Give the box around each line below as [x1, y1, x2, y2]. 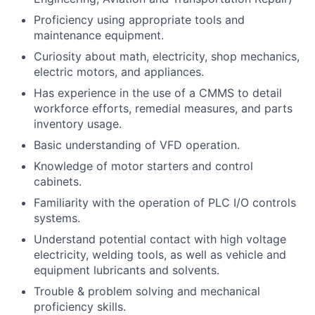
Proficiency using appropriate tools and [34, 13, 245, 27]
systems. [34, 211, 80, 226]
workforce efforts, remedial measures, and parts [34, 101, 292, 116]
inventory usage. [34, 117, 122, 131]
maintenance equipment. [34, 28, 164, 43]
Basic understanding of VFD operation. [34, 138, 240, 153]
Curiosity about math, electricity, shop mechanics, [34, 49, 300, 64]
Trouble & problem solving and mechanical [34, 284, 260, 299]
